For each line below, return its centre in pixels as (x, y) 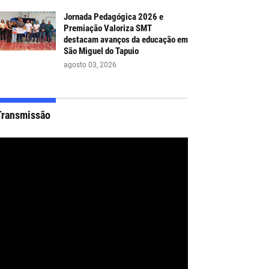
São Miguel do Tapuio (101, 51)
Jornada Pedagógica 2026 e (113, 17)
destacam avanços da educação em (125, 39)
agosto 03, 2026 (90, 65)
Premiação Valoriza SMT (107, 28)
